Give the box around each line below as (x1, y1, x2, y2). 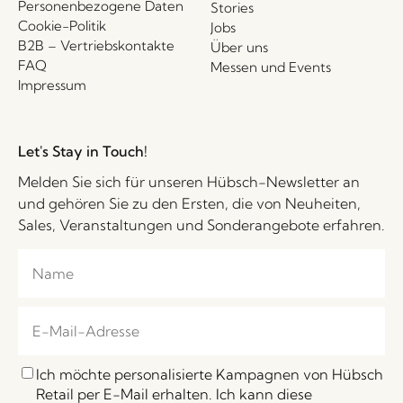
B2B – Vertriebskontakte (18, 36, 175, 54)
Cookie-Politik (18, 16, 106, 34)
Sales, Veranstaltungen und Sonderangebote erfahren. (18, 215, 385, 234)
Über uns (210, 38, 268, 56)
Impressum (18, 76, 86, 94)
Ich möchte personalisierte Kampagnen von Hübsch (36, 364, 383, 383)
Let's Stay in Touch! (18, 141, 148, 160)
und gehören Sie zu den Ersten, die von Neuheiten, (18, 193, 361, 212)
